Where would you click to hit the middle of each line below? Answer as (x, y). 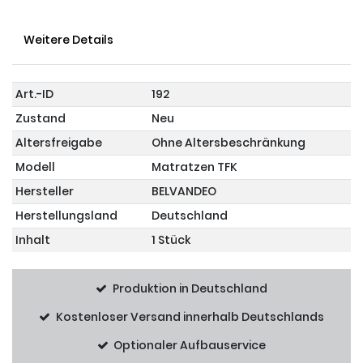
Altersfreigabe (59, 142)
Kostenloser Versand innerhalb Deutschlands (190, 316)
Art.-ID (35, 94)
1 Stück (171, 239)
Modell (36, 167)
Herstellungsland (67, 215)
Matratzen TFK (195, 167)
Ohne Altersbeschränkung (229, 142)
